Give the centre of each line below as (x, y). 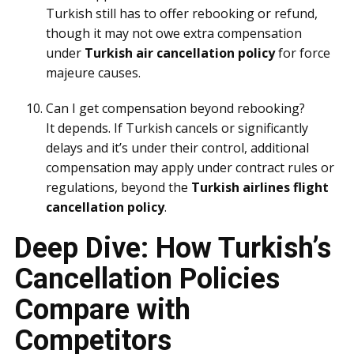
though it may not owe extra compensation (174, 33)
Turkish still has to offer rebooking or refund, (182, 13)
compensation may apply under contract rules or (190, 168)
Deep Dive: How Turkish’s (173, 248)
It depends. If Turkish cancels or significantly (177, 128)
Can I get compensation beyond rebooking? (175, 108)
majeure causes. (93, 73)
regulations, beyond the (119, 187)
